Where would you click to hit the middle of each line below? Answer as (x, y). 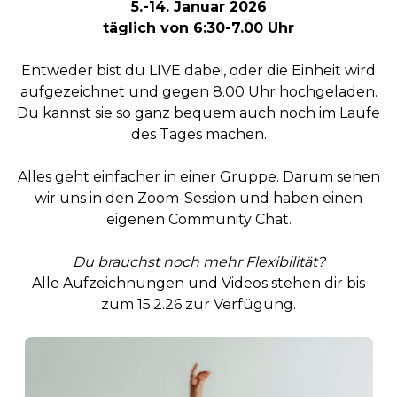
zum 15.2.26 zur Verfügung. (198, 304)
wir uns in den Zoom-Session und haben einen (198, 198)
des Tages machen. (198, 134)
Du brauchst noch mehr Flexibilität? (198, 262)
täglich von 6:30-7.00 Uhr (198, 28)
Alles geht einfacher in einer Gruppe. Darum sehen (198, 177)
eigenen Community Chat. (198, 219)
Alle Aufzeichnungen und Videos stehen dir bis (198, 283)
